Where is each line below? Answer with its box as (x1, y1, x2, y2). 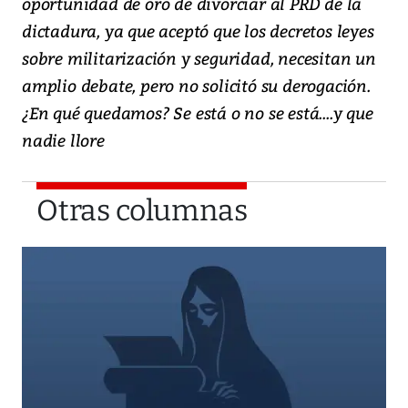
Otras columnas (36, 193, 248, 229)
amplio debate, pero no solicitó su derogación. (22, 74, 371, 97)
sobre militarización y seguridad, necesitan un (22, 46, 376, 70)
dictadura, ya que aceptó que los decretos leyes (22, 19, 374, 43)
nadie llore (22, 128, 105, 152)
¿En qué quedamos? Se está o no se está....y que (22, 101, 373, 125)
